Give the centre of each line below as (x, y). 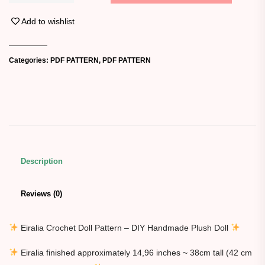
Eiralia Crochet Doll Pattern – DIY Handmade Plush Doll (124, 227)
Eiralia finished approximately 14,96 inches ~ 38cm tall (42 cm (135, 252)
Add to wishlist (48, 21)
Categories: (30, 60)
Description (42, 161)
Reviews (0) (41, 193)
